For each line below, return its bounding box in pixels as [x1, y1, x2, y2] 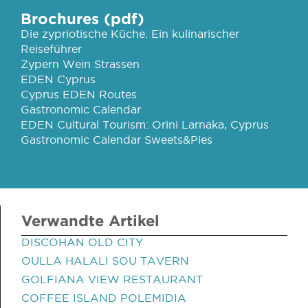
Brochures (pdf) [21, 10, 144, 27]
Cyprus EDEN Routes [21, 88, 137, 100]
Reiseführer [21, 43, 82, 55]
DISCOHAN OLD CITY [21, 236, 143, 248]
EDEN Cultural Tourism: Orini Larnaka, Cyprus [21, 118, 269, 131]
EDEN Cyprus [21, 73, 96, 85]
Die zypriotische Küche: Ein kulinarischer [21, 27, 239, 40]
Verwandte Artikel [21, 212, 159, 229]
